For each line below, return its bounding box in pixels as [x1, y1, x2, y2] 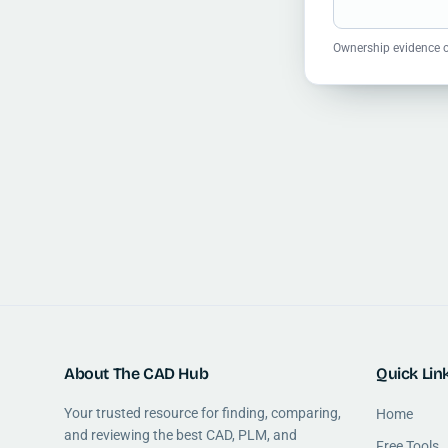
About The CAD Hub [64, 364, 209, 384]
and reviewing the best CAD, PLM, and [64, 427, 297, 444]
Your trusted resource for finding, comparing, [64, 405, 341, 422]
